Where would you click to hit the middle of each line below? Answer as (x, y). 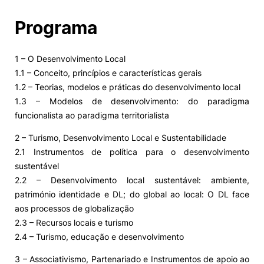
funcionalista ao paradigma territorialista (92, 115)
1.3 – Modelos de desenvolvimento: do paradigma (132, 101)
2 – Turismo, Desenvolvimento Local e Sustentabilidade (121, 138)
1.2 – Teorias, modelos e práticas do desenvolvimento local (128, 87)
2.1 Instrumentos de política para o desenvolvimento (132, 152)
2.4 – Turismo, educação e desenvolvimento (99, 237)
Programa (56, 28)
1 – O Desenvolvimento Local (70, 59)
